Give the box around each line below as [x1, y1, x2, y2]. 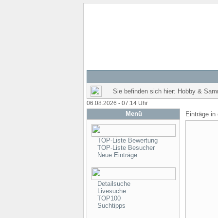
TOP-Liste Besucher [97, 144, 155, 151]
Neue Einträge [97, 151, 137, 159]
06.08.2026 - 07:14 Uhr [86, 100, 148, 107]
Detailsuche [97, 180, 130, 187]
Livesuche [97, 187, 126, 195]
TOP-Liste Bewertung [97, 137, 158, 144]
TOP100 [97, 195, 121, 202]
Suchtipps [97, 202, 126, 209]
